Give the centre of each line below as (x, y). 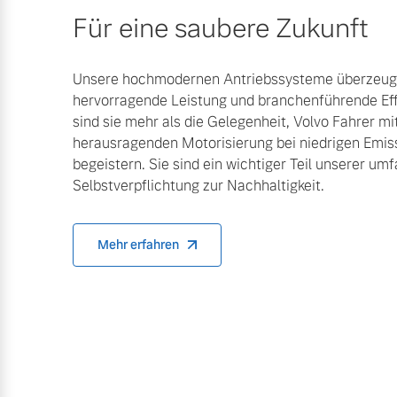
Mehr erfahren (138, 244)
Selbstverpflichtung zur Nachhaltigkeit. (198, 185)
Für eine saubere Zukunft (221, 27)
